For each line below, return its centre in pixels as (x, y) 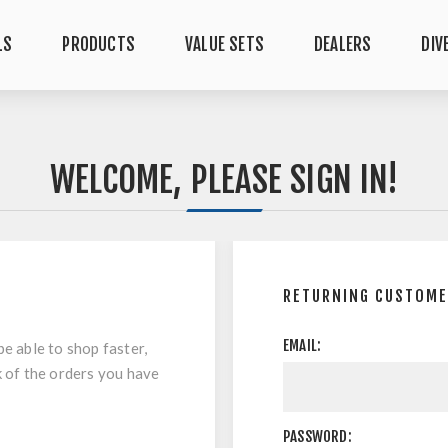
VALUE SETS (225, 44)
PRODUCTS (99, 44)
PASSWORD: (317, 436)
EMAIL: (302, 345)
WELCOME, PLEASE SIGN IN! (224, 180)
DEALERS (343, 44)
